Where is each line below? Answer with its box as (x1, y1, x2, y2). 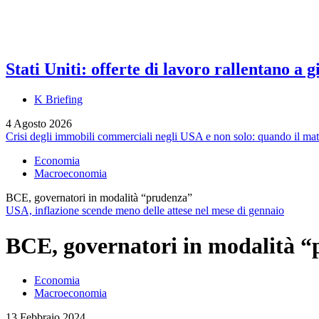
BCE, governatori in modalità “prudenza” (6, 192, 192, 204)
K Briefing (34, 93, 83, 106)
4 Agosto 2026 (6, 117, 72, 130)
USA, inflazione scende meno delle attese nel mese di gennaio (6, 204, 284, 217)
